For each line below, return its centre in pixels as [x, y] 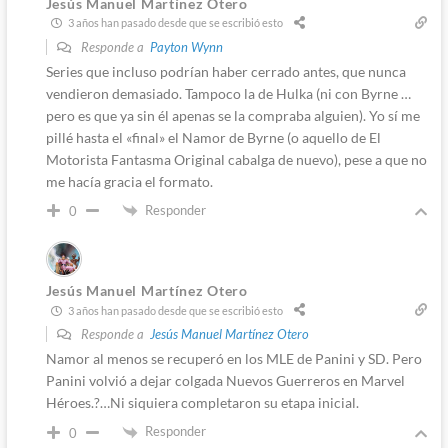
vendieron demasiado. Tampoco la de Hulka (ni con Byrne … [228, 93]
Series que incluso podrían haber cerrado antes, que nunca [225, 71]
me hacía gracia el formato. [129, 181]
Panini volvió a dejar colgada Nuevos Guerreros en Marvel [225, 381]
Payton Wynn [186, 46]
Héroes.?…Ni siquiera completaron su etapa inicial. [202, 403]
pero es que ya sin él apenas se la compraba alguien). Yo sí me [232, 115]
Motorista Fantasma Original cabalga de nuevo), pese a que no [236, 159]
